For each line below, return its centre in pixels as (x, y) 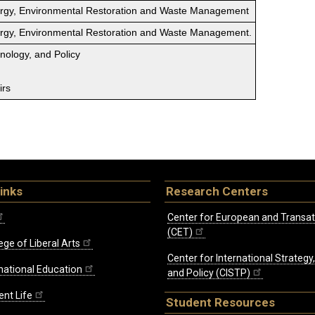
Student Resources (220, 303)
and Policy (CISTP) (209, 273)
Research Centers (217, 192)
